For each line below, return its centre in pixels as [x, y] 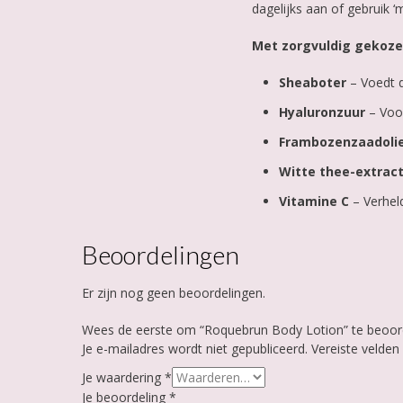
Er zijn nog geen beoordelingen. [173, 293]
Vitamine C [314, 201]
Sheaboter [313, 83]
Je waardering [123, 378]
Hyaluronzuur [324, 112]
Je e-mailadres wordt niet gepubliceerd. [194, 349]
